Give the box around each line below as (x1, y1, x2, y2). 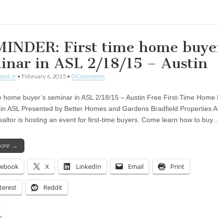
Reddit (43, 182, 62, 192)
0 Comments (72, 72, 105, 80)
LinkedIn (76, 162, 101, 171)
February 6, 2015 (22, 72, 66, 80)
